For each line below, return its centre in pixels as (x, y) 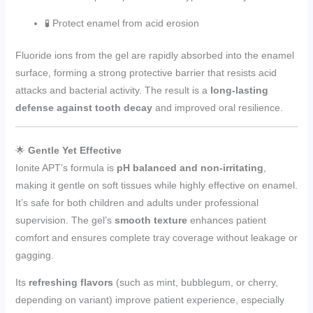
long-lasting (239, 90)
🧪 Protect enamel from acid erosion (122, 23)
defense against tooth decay (83, 107)
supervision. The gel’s (65, 220)
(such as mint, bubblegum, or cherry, (195, 282)
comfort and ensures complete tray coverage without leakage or (156, 237)
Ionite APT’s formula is (66, 167)
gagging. (34, 255)
